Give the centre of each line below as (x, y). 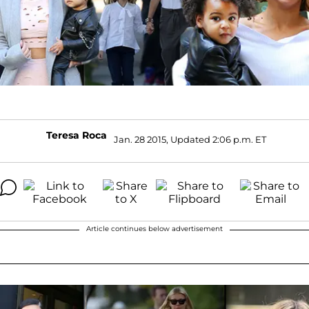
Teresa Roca (76, 135)
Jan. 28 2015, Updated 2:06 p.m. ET (190, 140)
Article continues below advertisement (154, 228)
